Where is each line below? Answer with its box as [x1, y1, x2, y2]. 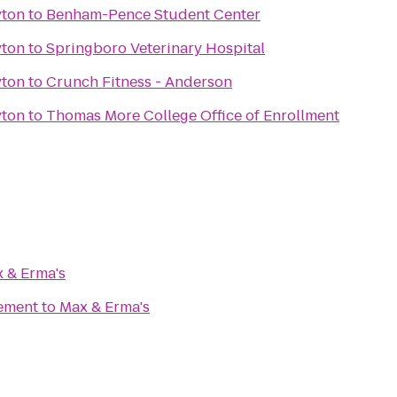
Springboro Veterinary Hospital [46, 38, 265, 58]
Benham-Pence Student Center [46, 4, 261, 25]
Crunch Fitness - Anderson [46, 72, 232, 92]
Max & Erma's [59, 297, 150, 317]
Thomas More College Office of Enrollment [46, 105, 339, 126]
